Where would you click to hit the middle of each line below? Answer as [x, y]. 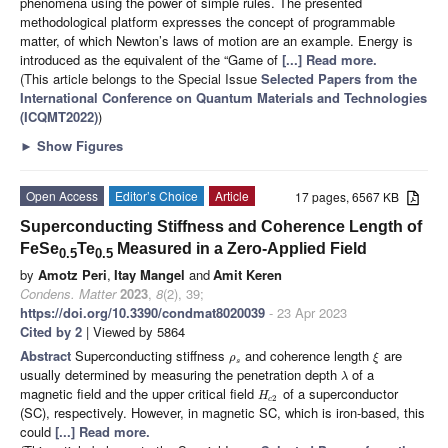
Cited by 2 [51, 332]
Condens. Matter [68, 294]
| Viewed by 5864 [133, 332]
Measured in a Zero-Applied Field [240, 249]
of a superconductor [338, 394]
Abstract [47, 356]
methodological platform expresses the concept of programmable [207, 22]
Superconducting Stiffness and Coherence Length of [221, 227]
